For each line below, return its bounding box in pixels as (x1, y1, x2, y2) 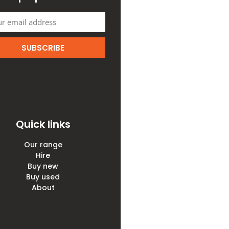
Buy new (28, 161, 58, 172)
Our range (24, 140, 62, 150)
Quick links (15, 117, 71, 132)
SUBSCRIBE (21, 42, 64, 53)
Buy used (26, 172, 60, 182)
